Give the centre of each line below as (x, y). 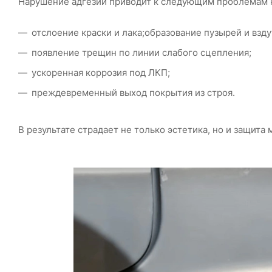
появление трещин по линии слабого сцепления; (141, 53)
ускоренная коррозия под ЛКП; (101, 73)
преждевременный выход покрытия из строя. (133, 93)
